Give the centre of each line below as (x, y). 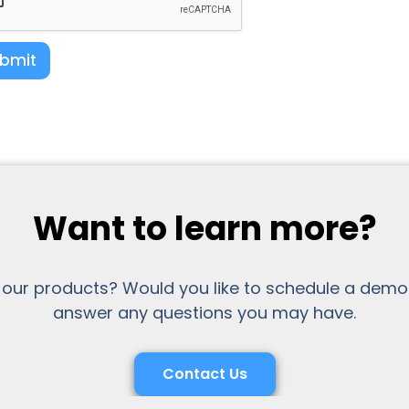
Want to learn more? (204, 228)
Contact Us (204, 373)
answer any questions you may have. (204, 312)
